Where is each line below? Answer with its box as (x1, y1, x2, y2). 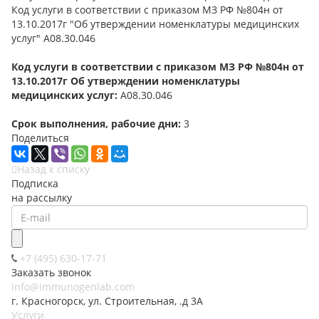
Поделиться (11, 131, 69, 145)
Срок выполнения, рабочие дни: (11, 117, 184, 131)
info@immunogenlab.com (11, 280, 135, 294)
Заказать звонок (11, 266, 91, 280)
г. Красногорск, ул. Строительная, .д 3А (11, 294, 203, 308)
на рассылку (11, 191, 72, 205)
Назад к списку (17, 162, 90, 177)
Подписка (11, 177, 58, 191)
